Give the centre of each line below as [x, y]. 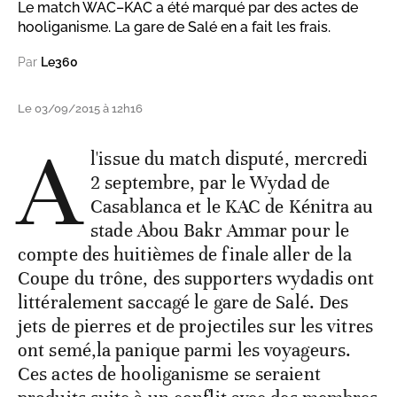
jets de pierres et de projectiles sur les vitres [195, 327]
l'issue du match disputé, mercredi [230, 159]
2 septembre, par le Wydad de [210, 183]
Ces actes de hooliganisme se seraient [169, 374]
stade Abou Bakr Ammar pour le [220, 231]
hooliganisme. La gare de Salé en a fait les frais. [174, 27]
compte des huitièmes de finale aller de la [185, 255]
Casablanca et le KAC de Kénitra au [232, 207]
